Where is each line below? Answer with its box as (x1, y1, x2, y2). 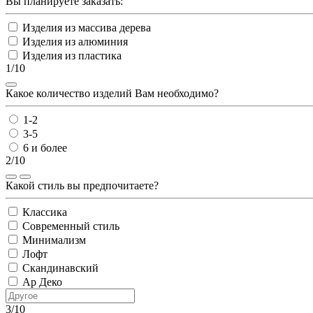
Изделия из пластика (22, 49, 122, 61)
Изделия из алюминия (22, 35, 128, 48)
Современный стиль (22, 219, 119, 232)
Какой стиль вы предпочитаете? (6, 179, 159, 191)
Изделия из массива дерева (22, 21, 151, 34)
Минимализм (22, 233, 86, 246)
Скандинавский (22, 261, 99, 274)
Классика (22, 205, 67, 218)
